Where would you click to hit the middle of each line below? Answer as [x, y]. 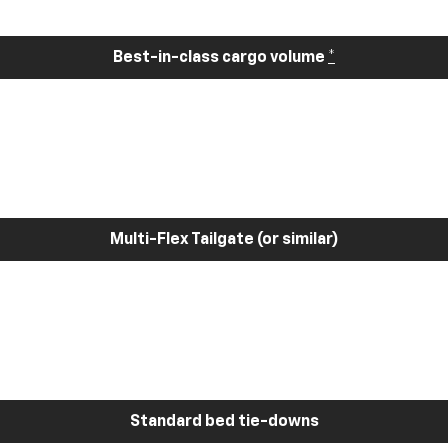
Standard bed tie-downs [224, 421]
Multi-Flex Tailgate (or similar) [224, 239]
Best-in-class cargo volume [220, 57]
